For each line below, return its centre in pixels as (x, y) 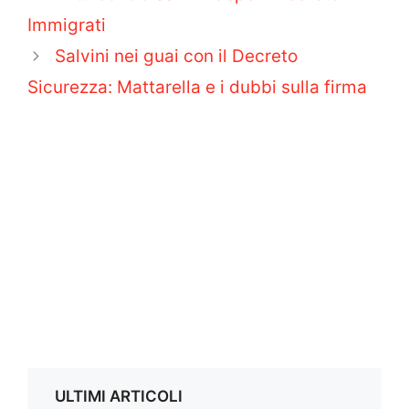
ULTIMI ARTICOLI (119, 397)
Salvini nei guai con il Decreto (177, 57)
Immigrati (67, 26)
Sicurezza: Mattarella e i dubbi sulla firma (197, 88)
